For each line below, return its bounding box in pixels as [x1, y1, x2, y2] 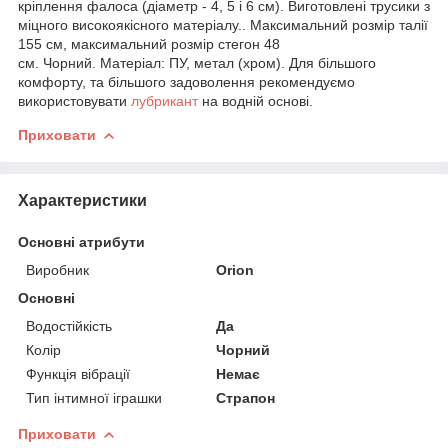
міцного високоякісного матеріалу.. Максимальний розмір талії [18, 16, 428, 33]
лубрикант [131, 92, 198, 109]
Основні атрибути [18, 233, 145, 250]
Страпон [216, 389, 276, 406]
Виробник [26, 261, 89, 278]
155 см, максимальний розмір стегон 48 [18, 35, 280, 52]
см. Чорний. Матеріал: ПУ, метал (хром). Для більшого [18, 54, 376, 71]
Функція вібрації [26, 365, 130, 382]
